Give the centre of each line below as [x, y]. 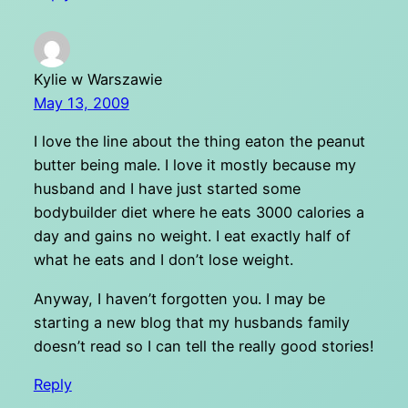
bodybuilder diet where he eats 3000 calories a [199, 213]
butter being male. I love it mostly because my [194, 165]
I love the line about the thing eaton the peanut [199, 142]
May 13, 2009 [81, 103]
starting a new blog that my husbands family [191, 322]
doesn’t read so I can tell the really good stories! [204, 346]
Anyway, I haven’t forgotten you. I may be [179, 298]
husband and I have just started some [167, 189]
